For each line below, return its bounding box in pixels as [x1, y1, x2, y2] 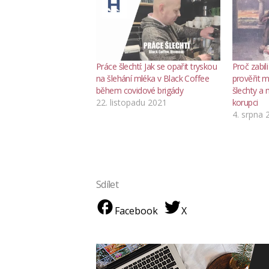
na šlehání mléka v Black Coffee [96, 72, 209, 84]
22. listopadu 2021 [96, 96, 167, 108]
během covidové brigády [96, 84, 184, 96]
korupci [232, 96, 258, 108]
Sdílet [96, 177, 119, 191]
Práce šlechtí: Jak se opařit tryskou [96, 60, 217, 72]
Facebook [115, 204, 158, 217]
